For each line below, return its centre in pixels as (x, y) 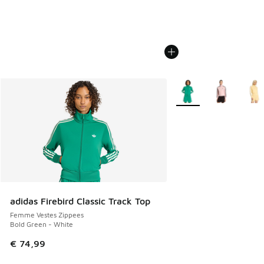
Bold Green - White (42, 225)
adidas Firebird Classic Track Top (80, 201)
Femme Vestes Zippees (47, 215)
